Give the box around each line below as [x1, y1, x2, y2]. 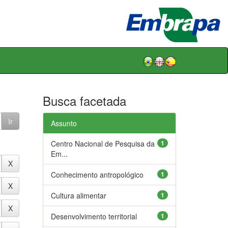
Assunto [50, 118, 77, 128]
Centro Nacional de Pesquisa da [50, 138, 155, 149]
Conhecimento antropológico [50, 169, 144, 180]
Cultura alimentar [50, 190, 106, 201]
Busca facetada [42, 91, 126, 109]
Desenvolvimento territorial [50, 211, 137, 221]
